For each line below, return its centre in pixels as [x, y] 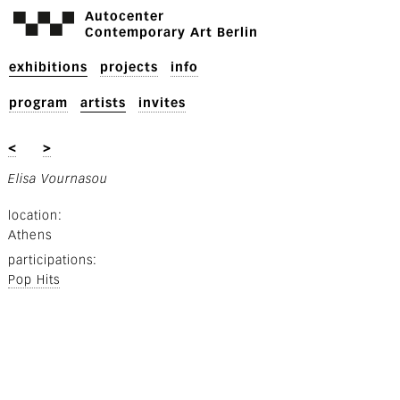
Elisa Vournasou [58, 179]
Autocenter [124, 17]
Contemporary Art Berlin [171, 33]
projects [129, 67]
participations [50, 260]
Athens [29, 236]
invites [162, 103]
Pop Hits [33, 279]
